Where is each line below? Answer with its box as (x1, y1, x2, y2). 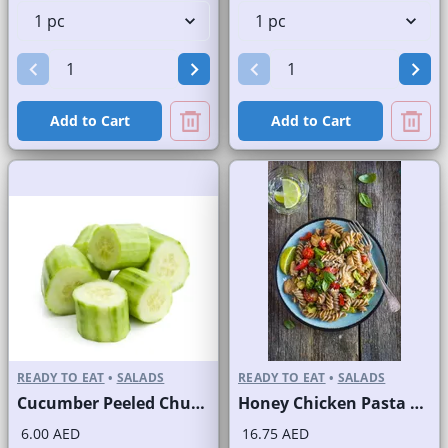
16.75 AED (242, 424, 309, 444)
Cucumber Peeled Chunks (191, 392, 205, 415)
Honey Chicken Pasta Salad (410, 392, 424, 415)
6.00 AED (21, 424, 80, 444)
